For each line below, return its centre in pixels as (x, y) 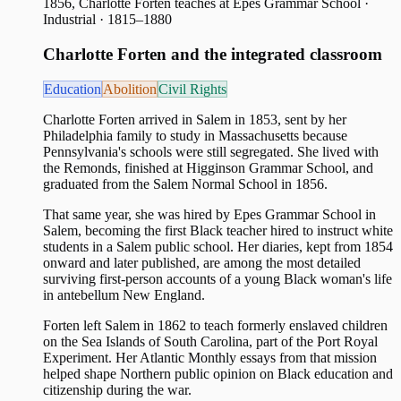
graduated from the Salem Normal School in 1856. (185, 183)
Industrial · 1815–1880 (107, 20)
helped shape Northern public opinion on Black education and (218, 373)
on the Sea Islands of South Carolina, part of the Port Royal (210, 341)
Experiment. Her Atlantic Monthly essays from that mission (210, 357)
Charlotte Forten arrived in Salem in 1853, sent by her (195, 119)
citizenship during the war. (117, 389)
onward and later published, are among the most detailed (202, 262)
